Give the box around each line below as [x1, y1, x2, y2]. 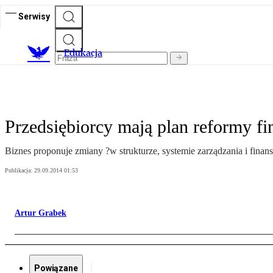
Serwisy [18, 11, 50, 21]
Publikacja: [5, 167, 34, 174]
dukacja [69, 47, 102, 59]
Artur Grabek [15, 208, 66, 218]
